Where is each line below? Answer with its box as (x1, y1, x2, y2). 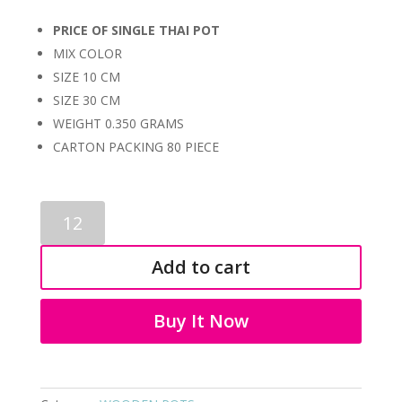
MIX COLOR (52, 44, 122, 62)
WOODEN (39, 201, 98, 219)
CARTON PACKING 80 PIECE (52, 137, 219, 155)
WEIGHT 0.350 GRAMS (52, 114, 184, 132)
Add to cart (151, 254, 250, 279)
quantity (39, 263, 86, 281)
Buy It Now (153, 308, 249, 333)
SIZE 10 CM (52, 67, 120, 85)
